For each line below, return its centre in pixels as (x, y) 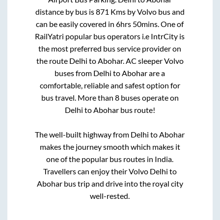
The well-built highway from (83, 135)
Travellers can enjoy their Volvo (96, 171)
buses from (74, 73)
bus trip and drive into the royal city (123, 184)
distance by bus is (65, 12)
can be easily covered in (76, 24)
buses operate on (149, 98)
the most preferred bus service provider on (110, 49)
